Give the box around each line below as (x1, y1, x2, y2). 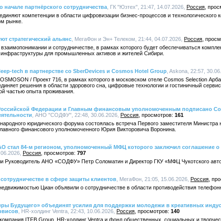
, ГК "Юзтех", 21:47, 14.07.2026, (107, 4, 186, 10)
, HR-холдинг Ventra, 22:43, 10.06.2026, (18, 208, 116, 214)
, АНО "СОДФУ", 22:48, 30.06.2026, (32, 112, 120, 118)
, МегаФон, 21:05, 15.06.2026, (116, 176, 190, 182)
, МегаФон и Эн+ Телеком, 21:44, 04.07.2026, (72, 36, 184, 42)
